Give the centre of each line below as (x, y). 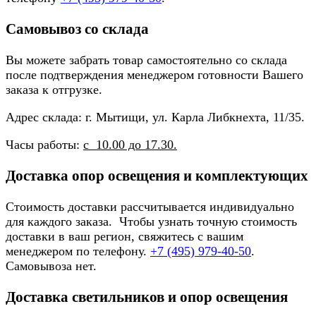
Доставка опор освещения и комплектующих (157, 176)
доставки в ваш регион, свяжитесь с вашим (124, 237)
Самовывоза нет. (51, 266)
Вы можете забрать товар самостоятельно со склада (146, 60)
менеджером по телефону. (78, 251)
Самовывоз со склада (77, 29)
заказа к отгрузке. (57, 90)
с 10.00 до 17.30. (130, 145)
